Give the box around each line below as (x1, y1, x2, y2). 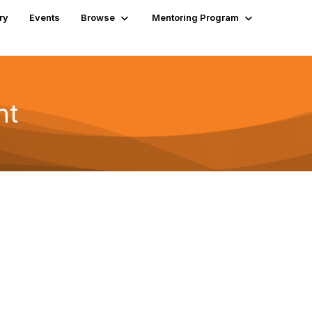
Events (29, 12, 60, 23)
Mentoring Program (151, 12, 239, 23)
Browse (80, 12, 115, 23)
